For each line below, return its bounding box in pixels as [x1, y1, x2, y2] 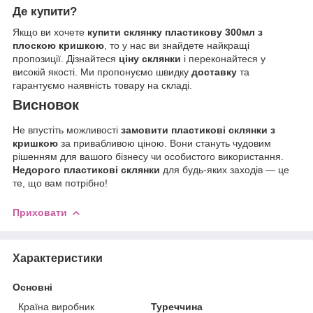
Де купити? [13, 4, 77, 18]
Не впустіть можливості [13, 124, 121, 136]
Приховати [13, 207, 67, 219]
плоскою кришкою [13, 40, 104, 52]
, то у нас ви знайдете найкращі [104, 40, 249, 52]
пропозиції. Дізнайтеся [13, 53, 119, 65]
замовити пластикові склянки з [121, 124, 275, 136]
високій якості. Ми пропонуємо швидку [13, 66, 191, 78]
